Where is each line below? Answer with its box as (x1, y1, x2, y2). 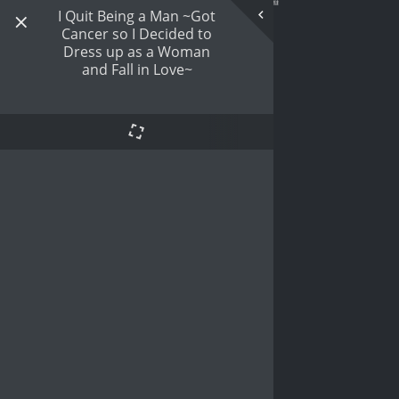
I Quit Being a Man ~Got (58, 6, 216, 26)
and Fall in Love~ (81, 60, 192, 79)
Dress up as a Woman (63, 42, 211, 61)
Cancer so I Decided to (61, 24, 213, 44)
